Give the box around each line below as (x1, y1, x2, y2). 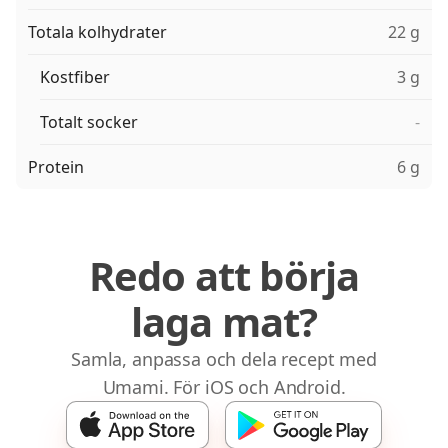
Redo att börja (88, 248, 360, 303)
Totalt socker (40, 111, 138, 133)
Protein (28, 156, 84, 178)
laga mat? (130, 294, 318, 349)
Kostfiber (40, 66, 110, 88)
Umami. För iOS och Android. (102, 375, 346, 399)
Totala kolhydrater (28, 21, 167, 43)
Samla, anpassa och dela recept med (71, 347, 377, 371)
